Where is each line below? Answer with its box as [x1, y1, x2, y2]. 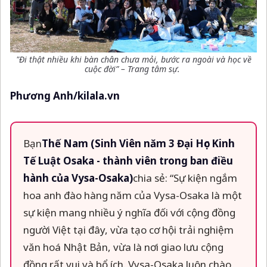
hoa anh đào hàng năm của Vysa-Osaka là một [23, 188, 242, 202]
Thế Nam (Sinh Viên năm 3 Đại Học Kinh [42, 136, 235, 150]
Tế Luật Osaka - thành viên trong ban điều [23, 153, 233, 167]
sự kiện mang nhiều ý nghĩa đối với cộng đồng [23, 205, 235, 219]
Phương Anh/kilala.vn [10, 88, 120, 103]
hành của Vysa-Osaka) [23, 170, 133, 185]
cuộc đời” [85, 63, 121, 74]
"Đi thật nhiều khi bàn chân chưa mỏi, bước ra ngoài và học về [15, 53, 252, 65]
